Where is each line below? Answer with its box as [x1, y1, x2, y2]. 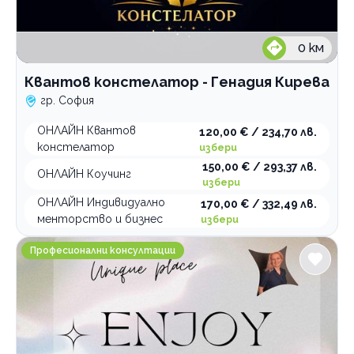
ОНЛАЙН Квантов [37, 124, 136, 137]
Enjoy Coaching [16, 238, 107, 253]
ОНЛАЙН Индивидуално [37, 196, 165, 209]
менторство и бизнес [37, 213, 163, 225]
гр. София [40, 94, 94, 107]
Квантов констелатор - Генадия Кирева [24, 73, 330, 90]
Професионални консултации [30, 245, 175, 256]
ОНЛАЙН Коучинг [37, 168, 131, 180]
